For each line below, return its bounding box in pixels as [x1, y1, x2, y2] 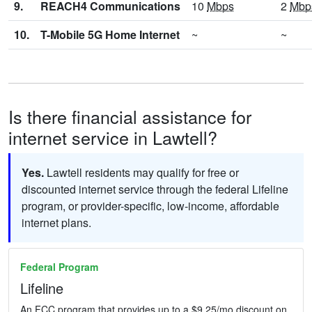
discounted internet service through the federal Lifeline [22, 180, 288, 197]
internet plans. [22, 214, 91, 231]
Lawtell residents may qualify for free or [44, 164, 239, 180]
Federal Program [20, 259, 98, 274]
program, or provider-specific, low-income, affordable [22, 197, 279, 214]
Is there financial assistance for [8, 103, 251, 129]
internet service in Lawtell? [8, 124, 217, 150]
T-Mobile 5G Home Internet [40, 26, 180, 42]
